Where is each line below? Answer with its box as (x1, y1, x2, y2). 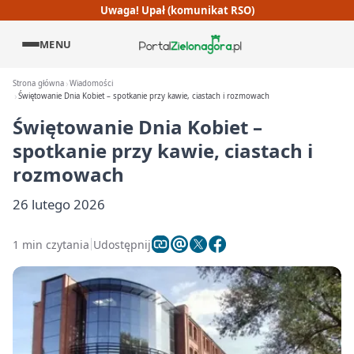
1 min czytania (13, 236, 89, 252)
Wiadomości (70, 78, 114, 88)
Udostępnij (93, 236, 151, 252)
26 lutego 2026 (13, 195, 105, 213)
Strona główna (13, 78, 64, 88)
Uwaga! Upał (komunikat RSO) (100, 2, 254, 17)
